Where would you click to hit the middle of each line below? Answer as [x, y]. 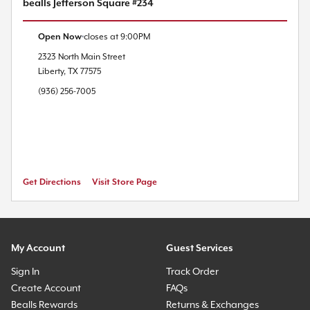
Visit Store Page [125, 182]
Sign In [25, 272]
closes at [101, 37]
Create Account [46, 288]
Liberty [51, 71]
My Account [38, 248]
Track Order [192, 272]
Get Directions [52, 182]
